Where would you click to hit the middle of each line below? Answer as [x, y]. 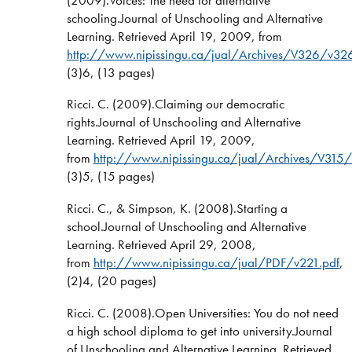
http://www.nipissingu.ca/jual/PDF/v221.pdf [216, 263]
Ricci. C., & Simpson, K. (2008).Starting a [177, 209]
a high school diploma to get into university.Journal [199, 331]
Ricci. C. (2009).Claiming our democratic [175, 104]
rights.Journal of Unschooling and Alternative [183, 122]
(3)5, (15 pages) [110, 176]
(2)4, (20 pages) [111, 281]
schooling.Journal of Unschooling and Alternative [194, 18]
